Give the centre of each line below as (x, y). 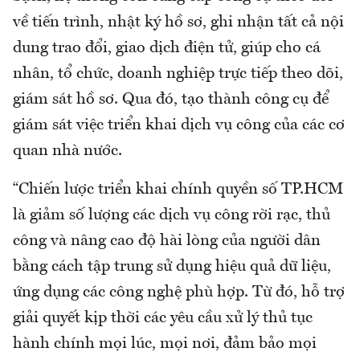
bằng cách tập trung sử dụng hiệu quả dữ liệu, (172, 267)
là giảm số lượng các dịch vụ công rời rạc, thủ (172, 216)
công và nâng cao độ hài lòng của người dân (167, 241)
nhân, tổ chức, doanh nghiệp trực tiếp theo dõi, (178, 74)
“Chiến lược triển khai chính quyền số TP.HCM (178, 190)
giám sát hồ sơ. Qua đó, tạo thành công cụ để (171, 100)
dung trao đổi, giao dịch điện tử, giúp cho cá (167, 49)
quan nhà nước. (67, 151)
